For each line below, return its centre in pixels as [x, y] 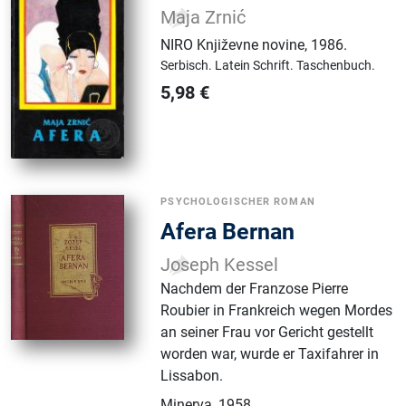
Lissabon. [192, 376]
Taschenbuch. [336, 66]
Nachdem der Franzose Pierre [255, 289]
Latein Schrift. [256, 66]
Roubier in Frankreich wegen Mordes [277, 311]
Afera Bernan [228, 232]
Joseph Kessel [220, 266]
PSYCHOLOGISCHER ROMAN [238, 202]
